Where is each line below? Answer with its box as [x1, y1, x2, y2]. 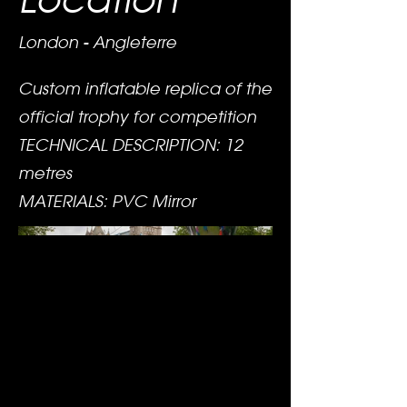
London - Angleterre [18, 33, 176, 52]
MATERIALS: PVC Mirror [18, 192, 195, 211]
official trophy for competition [18, 107, 256, 126]
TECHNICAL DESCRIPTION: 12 [18, 135, 243, 154]
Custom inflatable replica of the [18, 79, 272, 98]
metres [18, 164, 72, 183]
